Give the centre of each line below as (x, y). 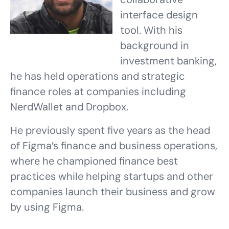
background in (155, 45)
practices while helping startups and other (112, 176)
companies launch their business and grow (113, 192)
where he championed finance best (94, 161)
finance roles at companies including (98, 91)
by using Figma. (47, 207)
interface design (159, 15)
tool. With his (151, 30)
